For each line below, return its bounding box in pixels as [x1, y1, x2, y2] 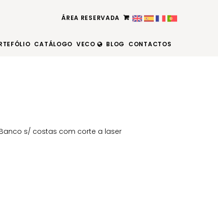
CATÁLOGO [34, 40, 73, 48]
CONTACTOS [128, 40, 172, 48]
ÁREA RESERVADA [61, 14, 120, 22]
